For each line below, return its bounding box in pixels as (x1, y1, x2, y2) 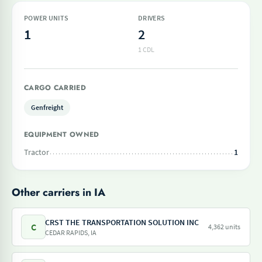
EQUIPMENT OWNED (24, 129, 99, 140)
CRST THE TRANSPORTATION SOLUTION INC (45, 217, 199, 227)
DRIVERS (138, 13, 166, 22)
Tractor (24, 147, 49, 157)
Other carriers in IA (12, 185, 105, 200)
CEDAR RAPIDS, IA (45, 228, 96, 237)
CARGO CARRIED (24, 82, 86, 93)
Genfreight (31, 103, 63, 112)
